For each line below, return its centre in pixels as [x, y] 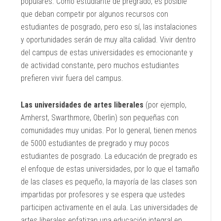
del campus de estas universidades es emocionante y [107, 53]
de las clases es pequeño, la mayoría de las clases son [109, 182]
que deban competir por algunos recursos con [95, 14]
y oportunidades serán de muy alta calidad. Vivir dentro [109, 40]
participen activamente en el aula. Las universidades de [110, 207]
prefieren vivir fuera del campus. [72, 78]
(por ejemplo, [165, 105]
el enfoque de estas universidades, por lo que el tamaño [110, 169]
